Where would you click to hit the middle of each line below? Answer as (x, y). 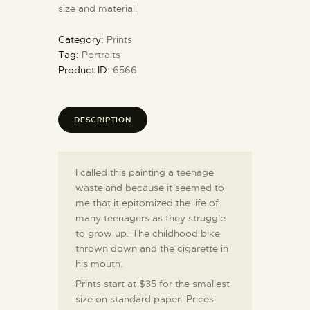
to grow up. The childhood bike (148, 234)
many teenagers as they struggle (151, 218)
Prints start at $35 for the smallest (153, 284)
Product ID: (85, 70)
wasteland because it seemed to (150, 188)
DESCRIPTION (103, 119)
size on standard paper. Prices (145, 299)
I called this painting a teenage (145, 173)
